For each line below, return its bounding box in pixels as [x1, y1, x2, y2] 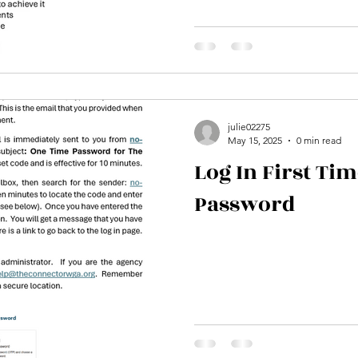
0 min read [296, 134, 341, 146]
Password [194, 189, 295, 221]
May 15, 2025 [228, 134, 282, 146]
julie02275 [228, 121, 270, 133]
